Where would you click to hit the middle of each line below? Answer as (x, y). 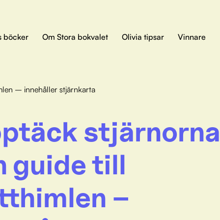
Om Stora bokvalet (75, 37)
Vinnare (192, 37)
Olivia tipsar (143, 37)
